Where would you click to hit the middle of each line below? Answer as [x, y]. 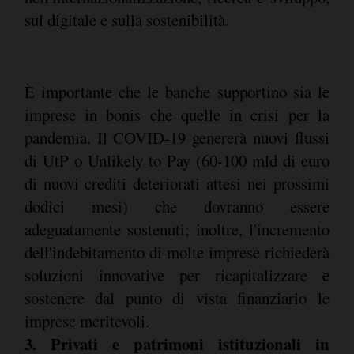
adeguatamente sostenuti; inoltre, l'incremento [177, 230]
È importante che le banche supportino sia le [177, 92]
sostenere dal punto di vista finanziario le [177, 298]
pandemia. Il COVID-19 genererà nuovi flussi [177, 138]
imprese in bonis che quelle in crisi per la [177, 115]
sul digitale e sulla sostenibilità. [126, 19]
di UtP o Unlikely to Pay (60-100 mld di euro [177, 161]
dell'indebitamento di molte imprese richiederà [177, 252]
